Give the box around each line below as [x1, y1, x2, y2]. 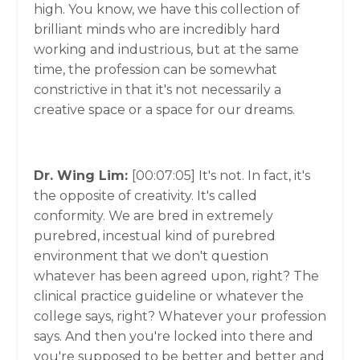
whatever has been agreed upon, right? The [34, 268, 319, 284]
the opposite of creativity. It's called [34, 188, 257, 203]
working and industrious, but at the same [34, 42, 299, 57]
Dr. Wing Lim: [34, 168, 132, 183]
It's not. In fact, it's [198, 168, 310, 183]
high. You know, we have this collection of [34, 2, 300, 17]
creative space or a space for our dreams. [34, 102, 295, 117]
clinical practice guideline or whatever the [34, 288, 304, 304]
